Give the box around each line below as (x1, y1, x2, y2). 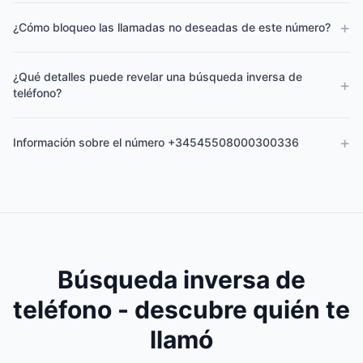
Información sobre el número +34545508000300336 (13, 135, 299, 149)
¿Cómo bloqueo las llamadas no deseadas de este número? (13, 20, 331, 34)
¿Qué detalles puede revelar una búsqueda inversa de (13, 70, 302, 83)
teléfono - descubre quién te (13, 295, 350, 324)
